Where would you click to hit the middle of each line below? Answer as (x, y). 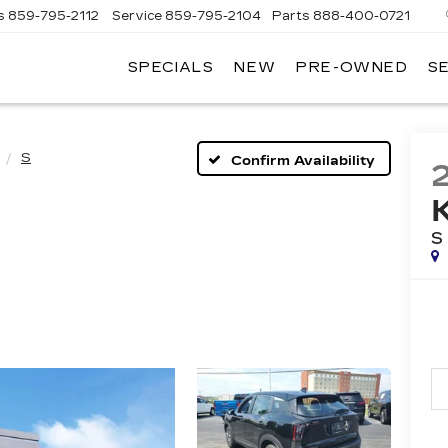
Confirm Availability (303, 160)
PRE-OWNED (352, 68)
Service (137, 15)
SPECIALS (171, 68)
